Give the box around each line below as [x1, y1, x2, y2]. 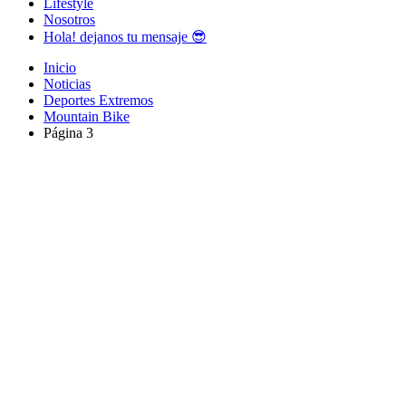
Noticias [43, 76, 91, 92]
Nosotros [43, 12, 95, 27]
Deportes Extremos [43, 92, 153, 108]
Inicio [43, 60, 76, 75]
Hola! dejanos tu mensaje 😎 [43, 29, 207, 44]
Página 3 [43, 125, 93, 140]
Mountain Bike [43, 109, 130, 124]
